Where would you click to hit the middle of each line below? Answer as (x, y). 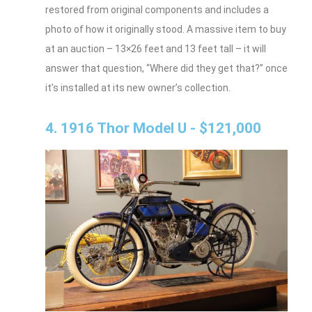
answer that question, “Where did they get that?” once (166, 68)
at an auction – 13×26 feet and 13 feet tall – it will (156, 48)
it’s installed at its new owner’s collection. (138, 87)
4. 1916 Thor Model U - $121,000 (153, 128)
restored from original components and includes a (157, 9)
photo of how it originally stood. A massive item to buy (166, 29)
